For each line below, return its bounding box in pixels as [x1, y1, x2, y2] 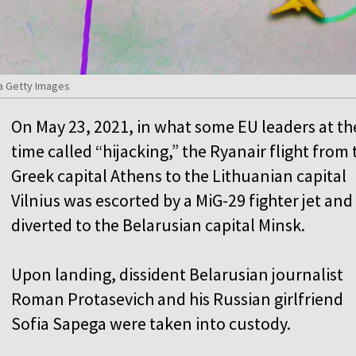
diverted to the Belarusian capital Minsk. [11, 213, 305, 236]
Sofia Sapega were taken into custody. [11, 311, 291, 335]
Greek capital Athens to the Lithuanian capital [11, 164, 346, 187]
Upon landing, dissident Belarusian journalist [11, 262, 343, 285]
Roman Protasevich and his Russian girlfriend [11, 287, 343, 310]
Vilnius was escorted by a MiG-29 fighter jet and [11, 188, 353, 211]
